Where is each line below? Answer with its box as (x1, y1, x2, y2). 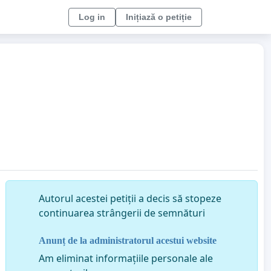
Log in (79, 11, 105, 22)
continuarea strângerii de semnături (38, 206, 205, 220)
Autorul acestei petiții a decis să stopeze (38, 192, 221, 206)
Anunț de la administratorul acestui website (38, 235, 217, 246)
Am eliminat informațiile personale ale (38, 251, 213, 265)
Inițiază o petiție (126, 11, 192, 22)
